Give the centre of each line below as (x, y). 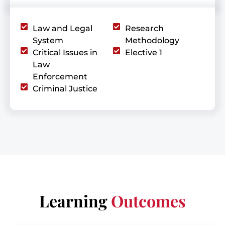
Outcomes (148, 201)
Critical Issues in (65, 53)
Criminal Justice (65, 89)
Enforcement (60, 77)
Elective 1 (144, 53)
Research (144, 29)
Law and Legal (63, 29)
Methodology (152, 41)
